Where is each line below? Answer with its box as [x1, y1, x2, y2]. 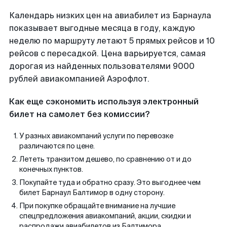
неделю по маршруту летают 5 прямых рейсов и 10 [9, 35, 215, 46]
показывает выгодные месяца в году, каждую [9, 23, 195, 33]
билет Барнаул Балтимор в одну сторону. [19, 188, 165, 197]
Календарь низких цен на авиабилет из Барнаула [9, 10, 211, 21]
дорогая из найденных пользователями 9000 [9, 61, 195, 71]
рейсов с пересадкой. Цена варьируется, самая [9, 48, 206, 59]
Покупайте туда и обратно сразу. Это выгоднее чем [19, 178, 201, 187]
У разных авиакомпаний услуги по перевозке [19, 131, 173, 140]
